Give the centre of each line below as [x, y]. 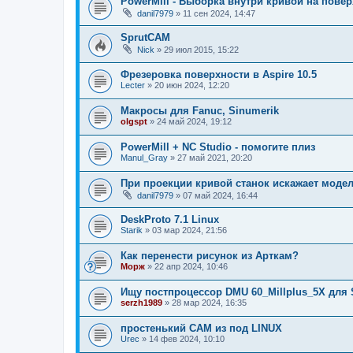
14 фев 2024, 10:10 [187, 338]
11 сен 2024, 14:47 [219, 14]
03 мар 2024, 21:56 [190, 230]
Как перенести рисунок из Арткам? [210, 255]
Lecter [133, 85]
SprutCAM [145, 38]
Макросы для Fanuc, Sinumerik [200, 110]
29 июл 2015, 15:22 [201, 50]
